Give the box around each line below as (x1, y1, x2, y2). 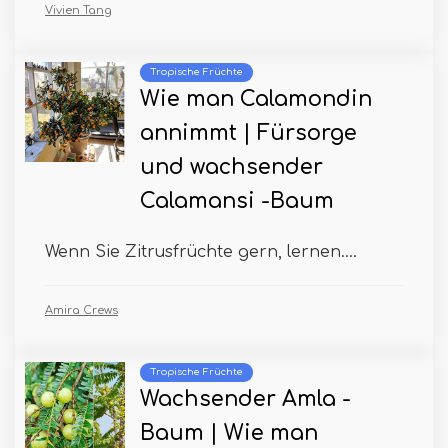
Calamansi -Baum (140, 190, 334, 214)
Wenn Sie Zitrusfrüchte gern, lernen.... (45, 243, 357, 262)
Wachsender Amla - (140, 388, 351, 412)
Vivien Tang (45, 4, 112, 18)
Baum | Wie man (140, 422, 318, 446)
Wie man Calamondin (140, 88, 372, 112)
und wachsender (140, 156, 323, 180)
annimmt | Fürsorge (140, 122, 357, 146)
